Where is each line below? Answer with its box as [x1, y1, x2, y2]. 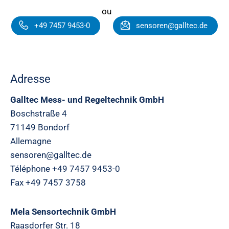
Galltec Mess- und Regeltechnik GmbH [10, 95, 164, 105]
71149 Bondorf [10, 122, 70, 132]
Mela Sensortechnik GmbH [10, 207, 116, 217]
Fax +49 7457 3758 [10, 177, 86, 188]
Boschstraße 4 [10, 108, 67, 119]
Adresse [10, 72, 51, 85]
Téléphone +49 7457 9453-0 [10, 164, 120, 174]
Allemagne [10, 136, 51, 146]
